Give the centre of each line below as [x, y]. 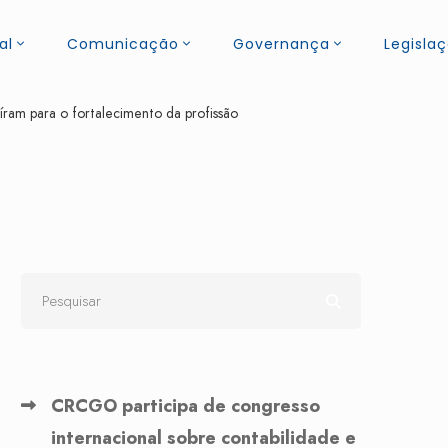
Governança [281, 44]
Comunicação [123, 44]
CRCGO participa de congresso [185, 406]
